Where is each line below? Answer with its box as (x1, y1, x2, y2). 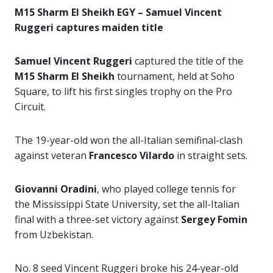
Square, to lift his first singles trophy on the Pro (15, 84, 232, 98)
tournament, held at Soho (117, 69, 235, 83)
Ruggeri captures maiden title (15, 20, 163, 34)
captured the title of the (132, 54, 243, 68)
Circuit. (15, 99, 46, 113)
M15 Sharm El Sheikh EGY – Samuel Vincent (15, 5, 222, 19)
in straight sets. (174, 148, 247, 162)
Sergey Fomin (181, 212, 247, 226)
